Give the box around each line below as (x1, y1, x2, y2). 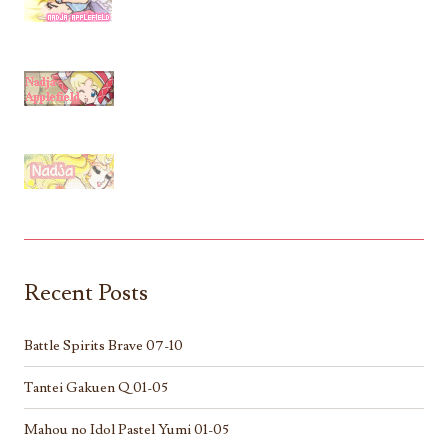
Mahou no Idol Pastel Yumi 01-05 (24, 420, 229, 440)
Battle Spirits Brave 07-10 (24, 336, 183, 356)
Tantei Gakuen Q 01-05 (24, 378, 168, 398)
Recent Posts (24, 278, 148, 309)
